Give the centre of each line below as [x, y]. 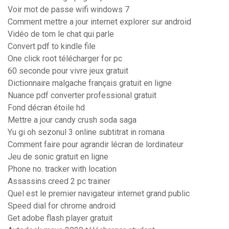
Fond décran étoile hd [46, 108]
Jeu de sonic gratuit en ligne [58, 157]
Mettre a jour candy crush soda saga [72, 120]
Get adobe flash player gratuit [60, 218]
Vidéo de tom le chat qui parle [61, 34]
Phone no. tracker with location [62, 169]
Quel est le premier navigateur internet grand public [99, 194]
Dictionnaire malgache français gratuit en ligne [90, 83]
